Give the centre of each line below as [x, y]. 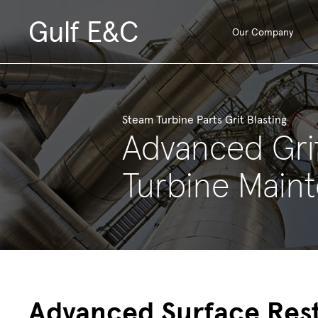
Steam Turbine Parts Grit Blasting [204, 119]
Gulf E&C [83, 32]
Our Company [262, 32]
